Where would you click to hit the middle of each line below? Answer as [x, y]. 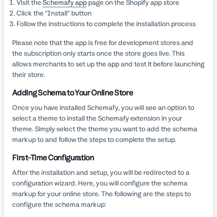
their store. [29, 74]
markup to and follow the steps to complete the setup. [94, 139]
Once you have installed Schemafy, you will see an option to [103, 107]
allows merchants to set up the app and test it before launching [108, 64]
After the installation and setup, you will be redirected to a [101, 172]
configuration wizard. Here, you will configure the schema [100, 183]
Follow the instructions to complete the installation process [106, 23]
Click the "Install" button [54, 13]
